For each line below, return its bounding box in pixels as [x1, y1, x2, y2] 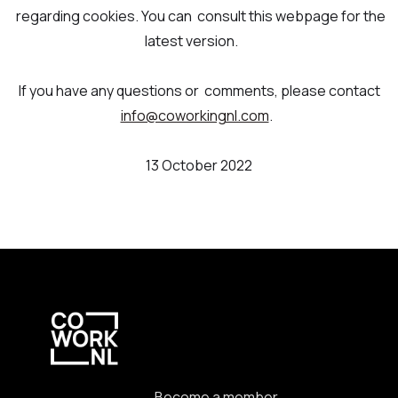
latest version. [144, 31, 254, 52]
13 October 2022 [146, 155, 252, 176]
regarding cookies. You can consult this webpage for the [12, 6, 386, 27]
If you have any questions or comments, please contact [18, 81, 380, 101]
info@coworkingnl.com [120, 106, 269, 126]
